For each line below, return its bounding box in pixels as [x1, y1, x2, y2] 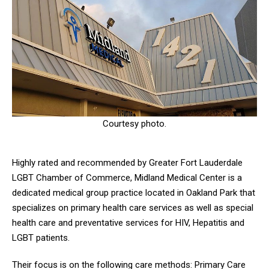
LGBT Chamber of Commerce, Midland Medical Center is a [12, 172, 242, 183]
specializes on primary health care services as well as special [12, 202, 253, 213]
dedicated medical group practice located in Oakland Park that [12, 187, 255, 198]
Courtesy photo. [103, 118, 166, 129]
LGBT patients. [12, 232, 70, 243]
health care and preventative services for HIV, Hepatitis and [12, 217, 244, 228]
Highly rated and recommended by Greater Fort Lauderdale [12, 157, 243, 168]
